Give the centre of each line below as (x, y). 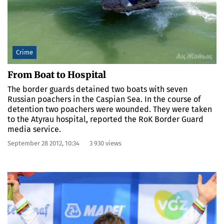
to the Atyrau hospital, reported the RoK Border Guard (105, 119)
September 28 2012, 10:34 (43, 143)
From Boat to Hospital (57, 74)
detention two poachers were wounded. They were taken (110, 109)
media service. (34, 129)
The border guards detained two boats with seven (97, 89)
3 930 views (105, 143)
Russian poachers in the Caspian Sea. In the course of (104, 99)
